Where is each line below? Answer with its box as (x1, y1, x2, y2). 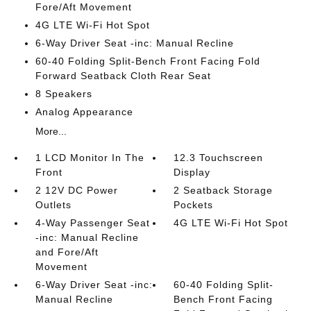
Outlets (35, 199, 72, 210)
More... (35, 126, 67, 137)
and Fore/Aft (35, 246, 99, 258)
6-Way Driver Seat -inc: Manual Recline (35, 37, 234, 49)
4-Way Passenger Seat (35, 217, 150, 228)
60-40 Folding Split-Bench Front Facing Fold (35, 56, 260, 67)
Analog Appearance (35, 106, 133, 117)
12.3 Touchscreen (174, 152, 264, 163)
